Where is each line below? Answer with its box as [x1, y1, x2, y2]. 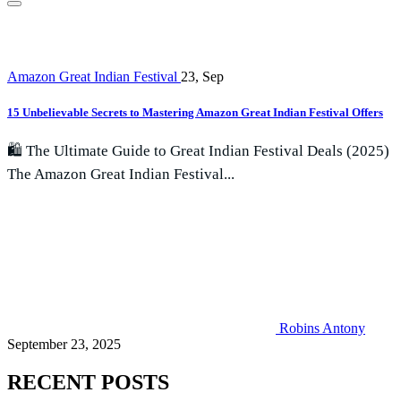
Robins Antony [279, 320, 365, 336]
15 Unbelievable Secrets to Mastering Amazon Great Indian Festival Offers [7, 105, 383, 119]
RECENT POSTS [7, 370, 169, 394]
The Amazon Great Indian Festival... [7, 165, 235, 183]
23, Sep [181, 69, 224, 85]
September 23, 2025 [7, 336, 121, 352]
